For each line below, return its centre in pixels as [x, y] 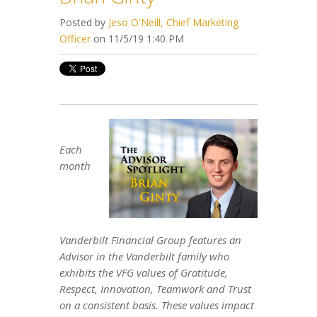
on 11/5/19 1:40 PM [137, 38]
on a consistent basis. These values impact [157, 305]
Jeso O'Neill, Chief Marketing [173, 22]
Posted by [84, 22]
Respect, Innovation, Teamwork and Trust [155, 288]
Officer [75, 38]
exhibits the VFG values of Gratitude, [144, 272]
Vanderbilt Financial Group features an [150, 240]
